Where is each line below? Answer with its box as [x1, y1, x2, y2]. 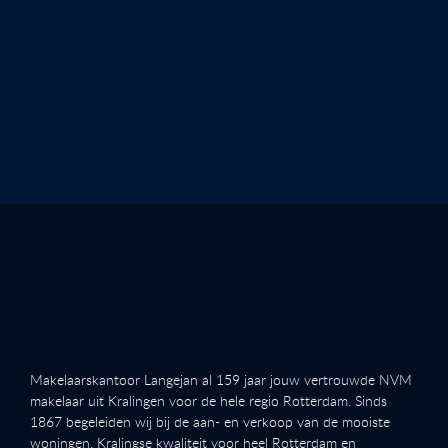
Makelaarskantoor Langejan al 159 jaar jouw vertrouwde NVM [30, 369, 412, 389]
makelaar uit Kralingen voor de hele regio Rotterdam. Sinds [30, 390, 387, 410]
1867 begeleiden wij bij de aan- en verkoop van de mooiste [30, 411, 390, 431]
